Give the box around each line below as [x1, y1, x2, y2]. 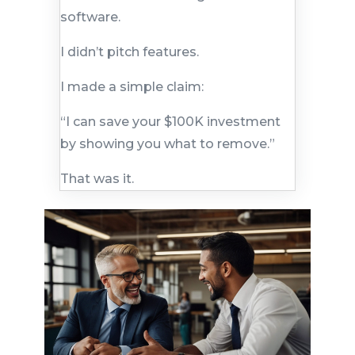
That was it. [59, 170, 134, 186]
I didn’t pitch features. [59, 44, 199, 59]
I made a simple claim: [59, 78, 204, 94]
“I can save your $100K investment [59, 113, 281, 129]
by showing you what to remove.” [59, 136, 275, 151]
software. [59, 9, 120, 25]
